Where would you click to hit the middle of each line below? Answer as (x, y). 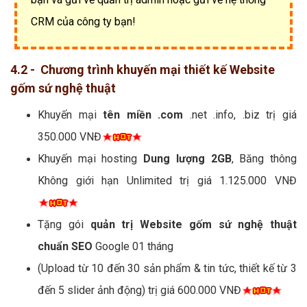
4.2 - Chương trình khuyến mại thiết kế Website (143, 69)
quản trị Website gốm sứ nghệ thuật (193, 224)
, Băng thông (264, 158)
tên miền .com (143, 114)
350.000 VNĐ (70, 136)
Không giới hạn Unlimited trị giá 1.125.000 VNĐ (167, 180)
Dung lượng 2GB (187, 158)
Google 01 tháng (133, 246)
